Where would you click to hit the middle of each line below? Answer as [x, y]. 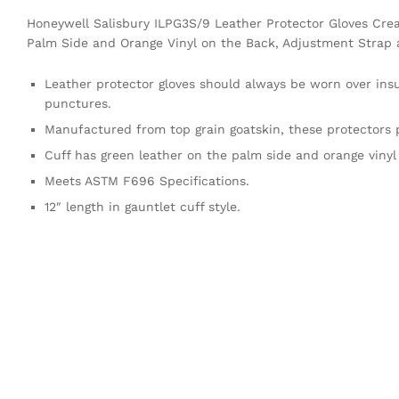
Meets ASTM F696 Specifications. [147, 181]
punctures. [78, 104]
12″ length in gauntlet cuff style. [142, 207]
